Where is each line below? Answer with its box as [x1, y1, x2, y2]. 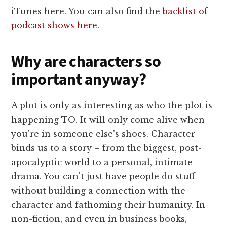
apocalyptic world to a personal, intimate [11, 157, 193, 167]
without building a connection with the [11, 185, 186, 196]
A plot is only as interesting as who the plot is [11, 100, 213, 110]
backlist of [163, 6, 208, 16]
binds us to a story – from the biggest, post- [11, 142, 202, 153]
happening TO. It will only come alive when [11, 114, 205, 125]
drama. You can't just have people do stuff [11, 171, 196, 181]
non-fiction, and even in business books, [11, 213, 187, 224]
